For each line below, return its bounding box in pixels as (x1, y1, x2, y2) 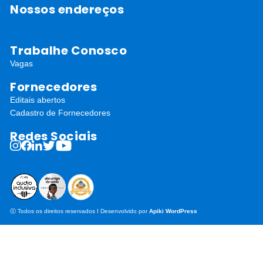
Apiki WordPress (149, 207, 197, 214)
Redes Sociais (10, 127, 97, 144)
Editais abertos (10, 95, 65, 104)
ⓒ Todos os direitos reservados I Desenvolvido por (10, 207, 149, 214)
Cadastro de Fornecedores (10, 107, 110, 117)
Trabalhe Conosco (10, 42, 127, 59)
